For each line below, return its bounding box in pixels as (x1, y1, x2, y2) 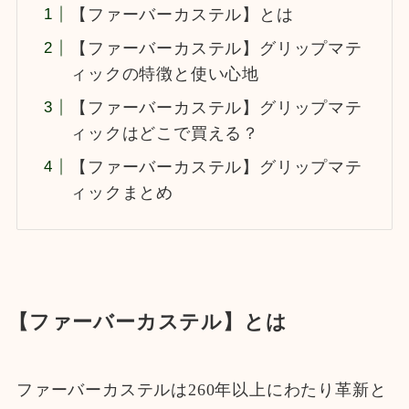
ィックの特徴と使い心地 (70, 64, 259, 83)
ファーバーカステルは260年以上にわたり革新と (16, 381, 387, 400)
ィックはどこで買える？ (70, 123, 259, 142)
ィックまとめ (70, 183, 173, 202)
